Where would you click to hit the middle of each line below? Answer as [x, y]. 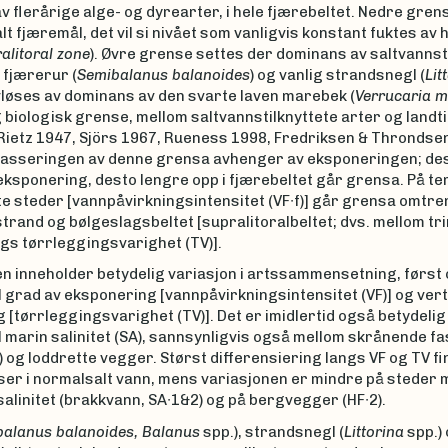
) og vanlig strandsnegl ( [337, 74]
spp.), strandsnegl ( [271, 431]
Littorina [373, 431]
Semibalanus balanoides [163, 74]
